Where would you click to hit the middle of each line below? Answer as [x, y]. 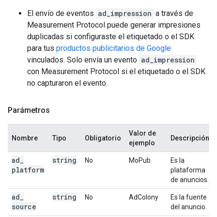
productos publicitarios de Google [114, 48]
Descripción [190, 138]
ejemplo [142, 143]
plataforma [188, 170]
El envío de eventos [62, 13]
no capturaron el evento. [67, 83]
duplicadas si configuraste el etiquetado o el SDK [111, 37]
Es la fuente [189, 197]
